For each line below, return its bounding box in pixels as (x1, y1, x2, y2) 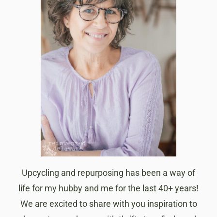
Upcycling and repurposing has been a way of (22, 168, 195, 178)
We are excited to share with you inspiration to (20, 199, 197, 209)
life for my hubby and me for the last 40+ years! (18, 183, 199, 194)
